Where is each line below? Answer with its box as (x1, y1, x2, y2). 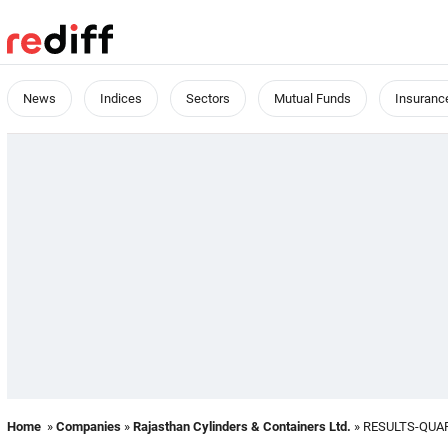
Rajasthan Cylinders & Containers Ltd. (133, 419, 351, 434)
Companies (56, 419, 121, 434)
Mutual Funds (274, 91, 351, 106)
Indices (100, 91, 142, 106)
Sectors (186, 91, 230, 106)
